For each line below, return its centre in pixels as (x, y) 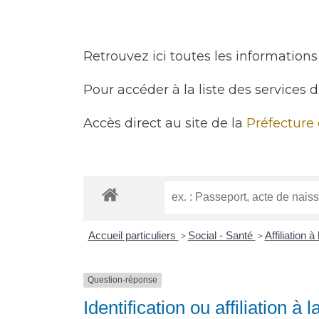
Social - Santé (221, 236)
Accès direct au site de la (165, 123)
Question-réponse (122, 280)
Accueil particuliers (133, 236)
